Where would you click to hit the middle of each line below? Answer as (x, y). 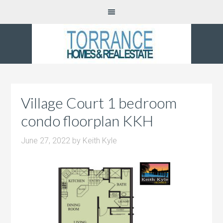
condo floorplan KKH (87, 120)
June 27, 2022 (46, 141)
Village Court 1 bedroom (99, 103)
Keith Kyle (100, 141)
